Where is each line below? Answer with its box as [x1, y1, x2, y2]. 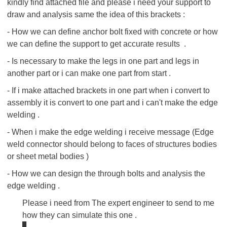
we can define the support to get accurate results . [7, 40, 186, 48]
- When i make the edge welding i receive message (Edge [7, 128, 214, 136]
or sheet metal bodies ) [7, 152, 89, 161]
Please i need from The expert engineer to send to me [22, 199, 214, 207]
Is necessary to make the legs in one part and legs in [12, 57, 199, 65]
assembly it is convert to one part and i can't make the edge [7, 98, 218, 107]
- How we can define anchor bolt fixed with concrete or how [7, 27, 218, 36]
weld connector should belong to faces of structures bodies [7, 140, 217, 148]
